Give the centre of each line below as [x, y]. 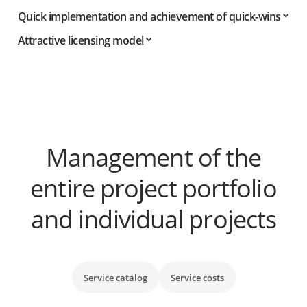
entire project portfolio [153, 188]
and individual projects [153, 219]
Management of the [153, 158]
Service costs [197, 277]
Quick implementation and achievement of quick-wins [149, 17]
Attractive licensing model [81, 41]
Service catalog [115, 277]
